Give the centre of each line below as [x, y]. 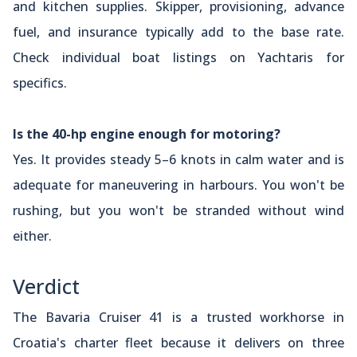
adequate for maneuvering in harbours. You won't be [178, 184]
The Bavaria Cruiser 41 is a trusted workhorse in [178, 317]
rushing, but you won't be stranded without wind [178, 210]
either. [32, 235]
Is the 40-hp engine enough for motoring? [147, 133]
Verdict [46, 286]
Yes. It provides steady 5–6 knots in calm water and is [178, 159]
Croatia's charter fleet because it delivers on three [178, 342]
